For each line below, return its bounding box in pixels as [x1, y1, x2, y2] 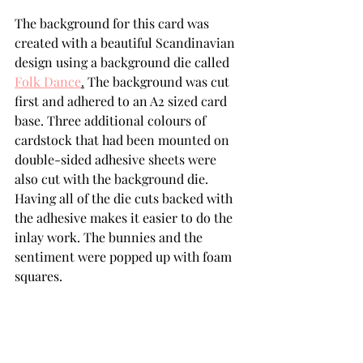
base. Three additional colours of [15, 112, 209, 129]
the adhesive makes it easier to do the [15, 209, 236, 226]
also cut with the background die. [15, 170, 211, 187]
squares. [15, 267, 62, 284]
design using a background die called [15, 53, 233, 70]
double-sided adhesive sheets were [15, 151, 220, 168]
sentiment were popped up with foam [15, 248, 235, 265]
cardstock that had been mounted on [15, 131, 233, 148]
